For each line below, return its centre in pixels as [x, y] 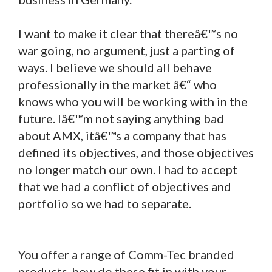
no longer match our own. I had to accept [128, 169]
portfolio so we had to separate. [105, 203]
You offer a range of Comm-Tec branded [126, 254]
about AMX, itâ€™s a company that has [122, 135]
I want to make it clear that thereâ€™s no [128, 33]
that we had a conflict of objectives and [125, 186]
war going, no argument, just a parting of [127, 50]
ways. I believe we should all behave [115, 67]
